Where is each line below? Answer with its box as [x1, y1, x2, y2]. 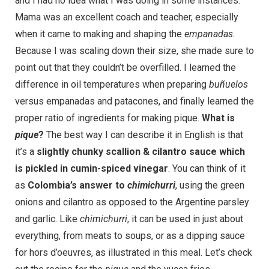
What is [202, 112, 235, 124]
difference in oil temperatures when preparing [15, 78, 209, 90]
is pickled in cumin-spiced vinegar [15, 162, 168, 174]
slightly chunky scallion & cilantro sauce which [37, 145, 245, 157]
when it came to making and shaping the [15, 28, 184, 40]
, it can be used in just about [127, 213, 243, 225]
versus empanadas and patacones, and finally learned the [15, 95, 254, 107]
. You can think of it [168, 162, 246, 174]
